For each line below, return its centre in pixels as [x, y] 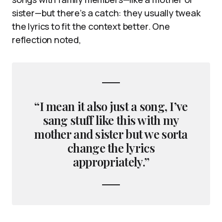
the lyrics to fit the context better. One [91, 26]
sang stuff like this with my [111, 120]
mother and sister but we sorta [111, 134]
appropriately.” [111, 161]
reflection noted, [47, 39]
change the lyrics [111, 147]
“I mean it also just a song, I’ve [111, 106]
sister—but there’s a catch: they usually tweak [106, 13]
